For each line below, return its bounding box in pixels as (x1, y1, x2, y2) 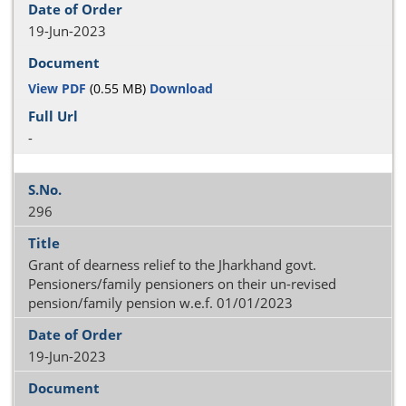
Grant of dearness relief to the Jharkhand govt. (28, 256, 316, 274)
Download (150, 79, 213, 97)
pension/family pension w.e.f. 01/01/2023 (28, 294, 293, 312)
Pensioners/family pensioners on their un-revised (28, 275, 336, 293)
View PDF (28, 79, 86, 97)
